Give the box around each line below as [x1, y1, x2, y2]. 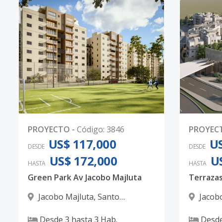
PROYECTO [28, 124, 70, 135]
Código [77, 124, 103, 135]
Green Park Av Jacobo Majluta [28, 172, 142, 183]
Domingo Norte [28, 203, 87, 214]
